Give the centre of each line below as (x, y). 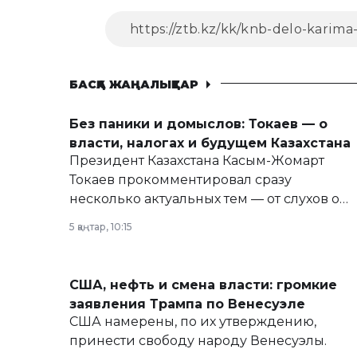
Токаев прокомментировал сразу (180, 180)
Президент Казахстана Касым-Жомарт (197, 161)
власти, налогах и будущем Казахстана (210, 143)
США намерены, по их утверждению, (193, 322)
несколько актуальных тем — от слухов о (204, 199)
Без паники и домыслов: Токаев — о (198, 124)
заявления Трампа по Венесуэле (187, 304)
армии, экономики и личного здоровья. (204, 237)
